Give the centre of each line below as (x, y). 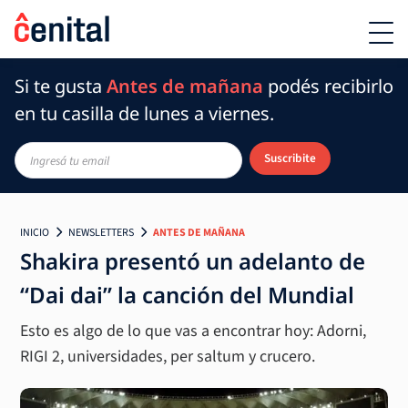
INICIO (35, 233)
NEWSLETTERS (102, 233)
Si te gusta (61, 86)
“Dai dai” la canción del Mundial (188, 295)
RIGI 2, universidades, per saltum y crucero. (168, 357)
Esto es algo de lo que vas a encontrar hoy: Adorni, (194, 331)
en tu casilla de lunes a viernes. (144, 113)
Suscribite (290, 158)
